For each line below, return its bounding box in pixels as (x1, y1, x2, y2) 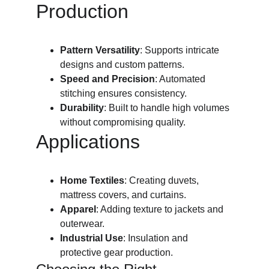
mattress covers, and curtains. (60, 190, 186, 200)
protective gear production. (60, 247, 173, 258)
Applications (36, 131, 140, 153)
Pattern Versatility (60, 45, 140, 55)
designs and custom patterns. (60, 59, 184, 70)
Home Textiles (60, 175, 124, 186)
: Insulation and (123, 233, 190, 243)
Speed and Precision (60, 74, 155, 84)
